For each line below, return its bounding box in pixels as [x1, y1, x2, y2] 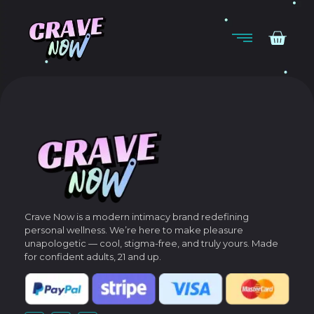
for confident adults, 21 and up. [25, 251, 161, 263]
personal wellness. [25, 224, 109, 236]
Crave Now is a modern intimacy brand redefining [25, 211, 249, 223]
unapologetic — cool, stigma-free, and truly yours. [25, 238, 252, 250]
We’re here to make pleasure [109, 224, 243, 236]
